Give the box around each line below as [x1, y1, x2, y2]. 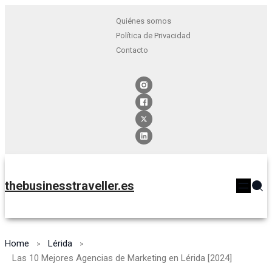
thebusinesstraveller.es [5, 178, 134, 194]
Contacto [115, 46, 148, 55]
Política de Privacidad [115, 31, 191, 40]
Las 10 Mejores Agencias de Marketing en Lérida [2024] [12, 252, 232, 263]
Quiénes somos [115, 16, 171, 25]
